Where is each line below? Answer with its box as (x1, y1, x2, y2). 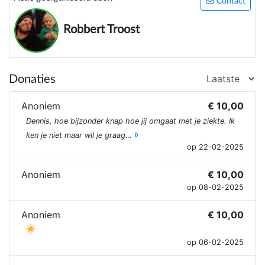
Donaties (9, 73, 56, 86)
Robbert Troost (63, 24, 140, 36)
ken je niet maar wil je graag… (26, 131, 132, 140)
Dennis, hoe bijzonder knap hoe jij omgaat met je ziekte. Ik (26, 117, 235, 126)
